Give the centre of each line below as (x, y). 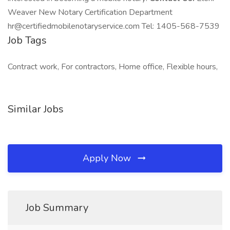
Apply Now (108, 158)
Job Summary (57, 208)
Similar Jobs (36, 109)
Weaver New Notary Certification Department (90, 12)
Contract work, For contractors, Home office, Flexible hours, (113, 67)
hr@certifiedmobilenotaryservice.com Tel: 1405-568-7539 (114, 26)
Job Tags (27, 40)
